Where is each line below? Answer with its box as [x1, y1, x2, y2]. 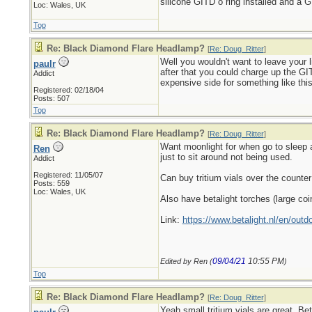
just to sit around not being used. [159, 152, 292, 162]
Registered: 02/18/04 [33, 86, 104, 94]
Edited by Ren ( [159, 257, 212, 265]
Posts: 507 [33, 94, 70, 102]
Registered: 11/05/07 [33, 171, 103, 179]
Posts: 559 [33, 179, 70, 187]
